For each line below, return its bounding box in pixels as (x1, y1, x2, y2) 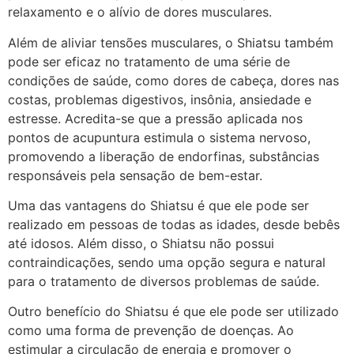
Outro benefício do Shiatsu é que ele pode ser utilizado (8, 303, 339, 320)
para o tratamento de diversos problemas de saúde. (8, 273, 319, 289)
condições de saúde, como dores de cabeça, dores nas (8, 72, 339, 88)
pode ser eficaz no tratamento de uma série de (8, 53, 290, 70)
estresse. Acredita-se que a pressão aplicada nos (8, 110, 303, 126)
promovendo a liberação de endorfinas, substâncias (8, 148, 319, 164)
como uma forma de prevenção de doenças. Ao (8, 322, 294, 339)
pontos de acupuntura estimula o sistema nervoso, (8, 129, 311, 145)
